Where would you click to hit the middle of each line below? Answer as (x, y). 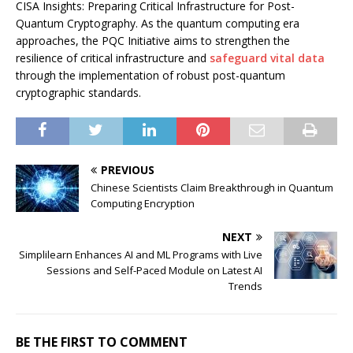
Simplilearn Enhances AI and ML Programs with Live (141, 254)
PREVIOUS (128, 169)
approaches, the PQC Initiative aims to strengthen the (153, 40)
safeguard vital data (267, 58)
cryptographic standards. (78, 92)
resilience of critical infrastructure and (113, 58)
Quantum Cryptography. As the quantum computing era (158, 23)
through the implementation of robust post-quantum (150, 75)
